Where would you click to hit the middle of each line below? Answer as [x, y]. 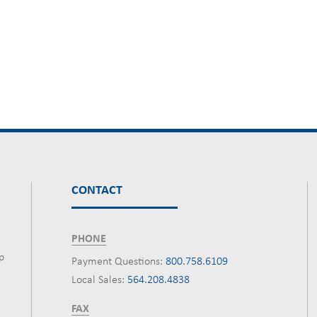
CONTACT [97, 191]
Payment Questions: [117, 262]
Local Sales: [98, 280]
